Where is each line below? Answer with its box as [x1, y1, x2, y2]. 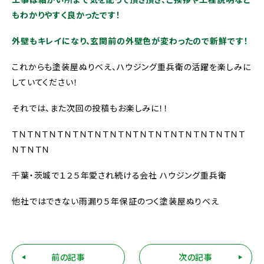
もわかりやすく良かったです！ [12, 9, 121, 21]
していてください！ [12, 76, 78, 88]
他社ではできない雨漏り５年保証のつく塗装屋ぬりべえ [12, 195, 219, 207]
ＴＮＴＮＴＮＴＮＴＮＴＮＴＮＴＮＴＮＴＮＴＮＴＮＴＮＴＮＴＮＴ [12, 128, 246, 140]
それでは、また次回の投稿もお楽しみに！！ [12, 102, 169, 114]
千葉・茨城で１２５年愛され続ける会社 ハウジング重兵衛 [12, 169, 227, 181]
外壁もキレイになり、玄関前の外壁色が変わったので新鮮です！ [12, 35, 249, 47]
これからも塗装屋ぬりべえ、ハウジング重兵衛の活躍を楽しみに [12, 61, 251, 73]
